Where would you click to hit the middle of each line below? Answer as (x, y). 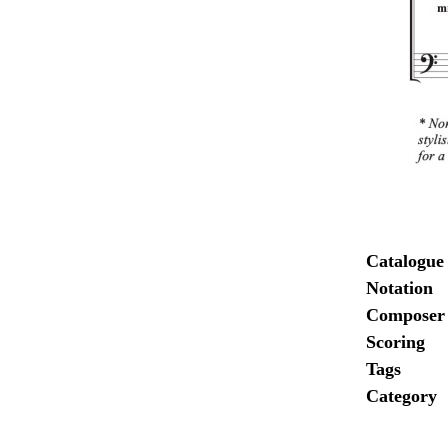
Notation (400, 287)
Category (402, 395)
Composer (406, 314)
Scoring (396, 341)
